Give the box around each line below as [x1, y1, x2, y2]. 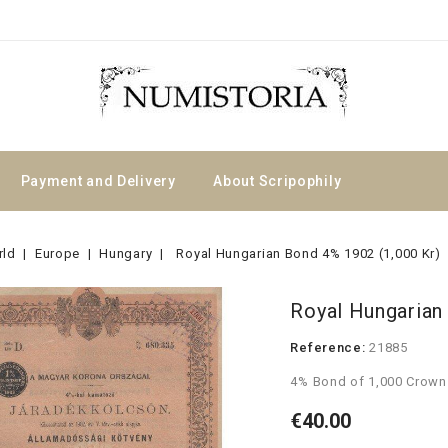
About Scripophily [213, 173, 342, 189]
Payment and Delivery [20, 173, 176, 189]
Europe [34, 246, 81, 261]
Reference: [290, 340, 366, 355]
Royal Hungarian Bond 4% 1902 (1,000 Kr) [176, 246, 441, 261]
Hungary [99, 246, 153, 261]
